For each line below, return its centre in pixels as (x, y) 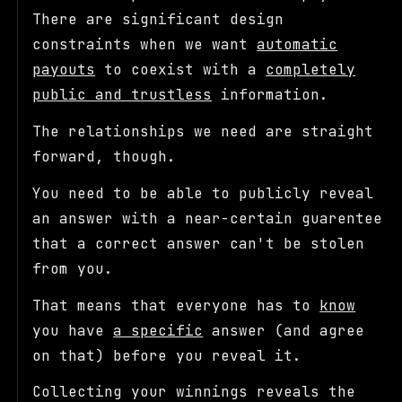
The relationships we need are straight (203, 132)
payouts (64, 70)
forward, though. (105, 157)
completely (311, 70)
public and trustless (122, 95)
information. (271, 95)
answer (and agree (284, 330)
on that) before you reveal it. (167, 355)
